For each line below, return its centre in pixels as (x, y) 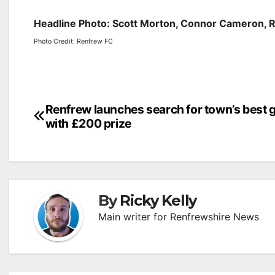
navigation (83, 136)
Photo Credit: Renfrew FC (73, 41)
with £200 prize (88, 123)
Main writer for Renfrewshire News (179, 216)
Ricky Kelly (158, 200)
